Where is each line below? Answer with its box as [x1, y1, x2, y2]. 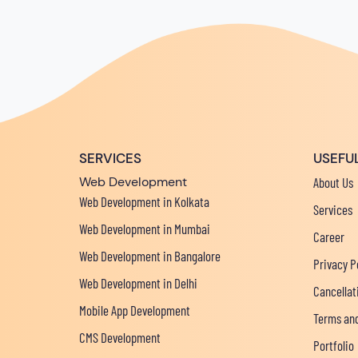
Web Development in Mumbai [79, 220, 210, 237]
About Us [312, 173, 353, 190]
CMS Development [79, 328, 161, 345]
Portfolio [312, 336, 354, 353]
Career [312, 228, 344, 245]
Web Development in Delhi [79, 274, 197, 291]
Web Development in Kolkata [79, 193, 209, 209]
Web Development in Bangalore [79, 247, 221, 264]
